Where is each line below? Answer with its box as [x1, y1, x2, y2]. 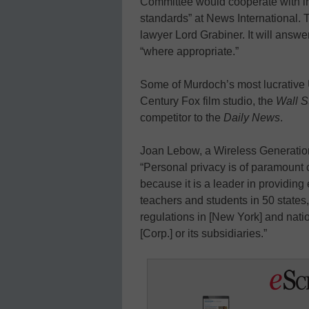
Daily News [223, 111, 280, 123]
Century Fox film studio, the [140, 94, 273, 107]
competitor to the [140, 111, 223, 123]
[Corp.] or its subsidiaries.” [140, 227, 267, 239]
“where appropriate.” [140, 45, 239, 57]
